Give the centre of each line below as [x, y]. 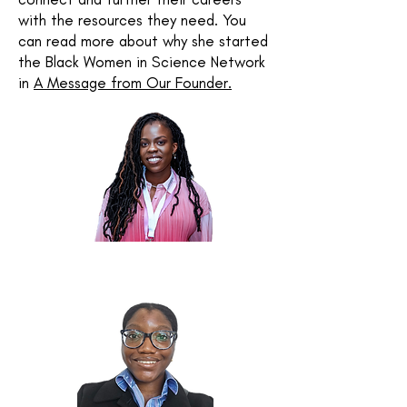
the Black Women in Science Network [142, 62]
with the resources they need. [120, 20]
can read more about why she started [143, 41]
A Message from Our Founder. [133, 83]
